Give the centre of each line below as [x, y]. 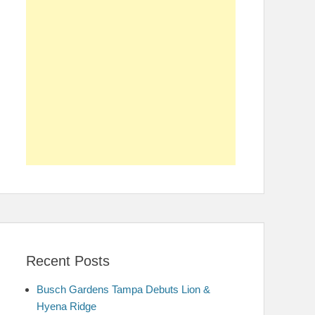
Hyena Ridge [66, 306]
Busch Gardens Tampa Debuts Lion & [123, 289]
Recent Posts [68, 261]
